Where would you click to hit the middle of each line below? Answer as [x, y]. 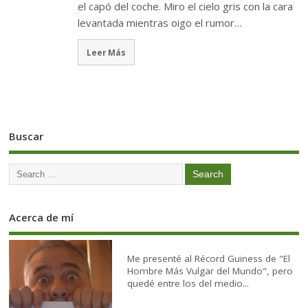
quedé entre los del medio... [188, 284]
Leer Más [107, 52]
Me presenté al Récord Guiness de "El [209, 259]
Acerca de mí [42, 217]
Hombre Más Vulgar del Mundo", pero [210, 271]
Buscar [26, 136]
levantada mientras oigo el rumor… [160, 23]
